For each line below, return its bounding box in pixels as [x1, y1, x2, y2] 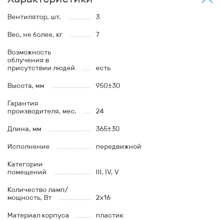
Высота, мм [7, 82, 44, 90]
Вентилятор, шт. [7, 13, 60, 22]
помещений [7, 168, 47, 177]
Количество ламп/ [7, 186, 68, 194]
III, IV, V [96, 168, 119, 177]
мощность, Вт [7, 193, 52, 202]
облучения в [7, 56, 49, 65]
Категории [7, 160, 43, 169]
